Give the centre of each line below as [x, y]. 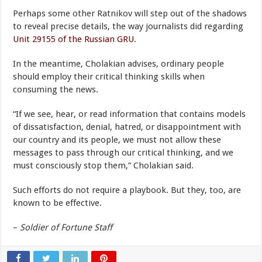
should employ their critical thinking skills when [109, 76]
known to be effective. [58, 203]
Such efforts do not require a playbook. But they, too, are [127, 190]
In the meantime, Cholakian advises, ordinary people [119, 63]
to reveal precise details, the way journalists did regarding [128, 26]
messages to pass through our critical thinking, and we [123, 152]
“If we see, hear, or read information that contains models [130, 114]
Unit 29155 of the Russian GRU [74, 39]
